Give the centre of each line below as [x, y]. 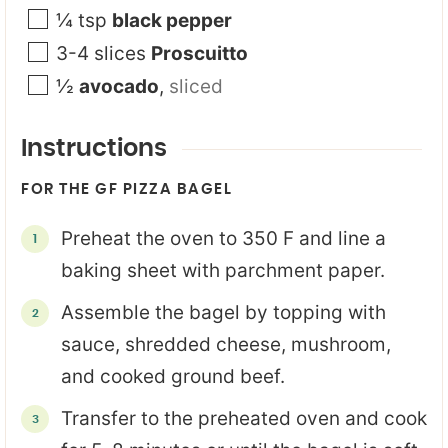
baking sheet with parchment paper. [223, 270]
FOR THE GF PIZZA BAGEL [126, 189]
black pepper [172, 20]
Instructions [94, 149]
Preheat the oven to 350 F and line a [223, 238]
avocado [119, 86]
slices [120, 53]
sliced [196, 86]
